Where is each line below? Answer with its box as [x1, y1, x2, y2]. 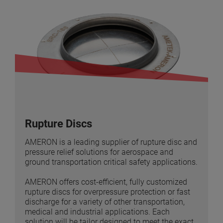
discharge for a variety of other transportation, [25, 197, 185, 207]
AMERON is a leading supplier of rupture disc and [25, 137, 197, 147]
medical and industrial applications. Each [25, 207, 170, 217]
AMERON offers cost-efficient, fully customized [25, 177, 187, 187]
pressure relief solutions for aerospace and [25, 147, 173, 157]
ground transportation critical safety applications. [25, 157, 198, 167]
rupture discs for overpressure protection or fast [25, 187, 190, 197]
